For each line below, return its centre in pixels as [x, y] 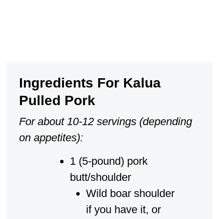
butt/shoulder [100, 177]
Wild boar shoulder [130, 193]
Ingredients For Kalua [90, 83]
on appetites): [51, 137]
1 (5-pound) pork [109, 161]
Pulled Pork [57, 101]
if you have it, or [123, 209]
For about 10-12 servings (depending [105, 121]
